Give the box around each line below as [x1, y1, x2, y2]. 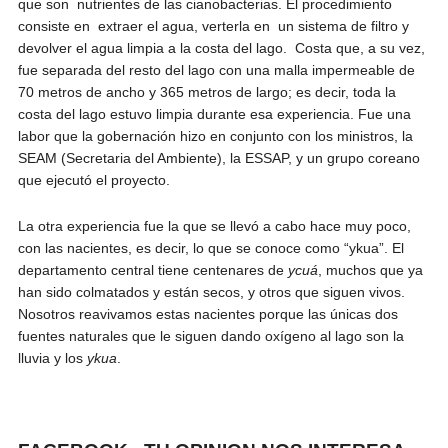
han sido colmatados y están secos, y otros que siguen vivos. [17, 283, 405, 300]
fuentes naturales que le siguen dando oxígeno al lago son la [17, 327, 404, 344]
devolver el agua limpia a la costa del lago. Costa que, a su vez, [17, 39, 425, 56]
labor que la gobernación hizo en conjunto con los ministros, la [17, 127, 413, 144]
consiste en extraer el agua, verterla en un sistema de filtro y [17, 17, 409, 34]
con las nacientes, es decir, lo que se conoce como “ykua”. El [17, 239, 404, 256]
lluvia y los [17, 349, 87, 366]
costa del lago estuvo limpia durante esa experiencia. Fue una [17, 105, 411, 122]
